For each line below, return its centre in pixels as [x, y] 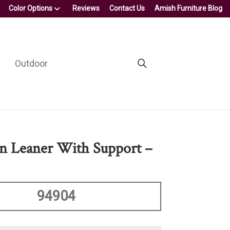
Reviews [86, 8]
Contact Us [127, 8]
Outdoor [31, 63]
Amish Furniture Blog [188, 8]
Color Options [31, 8]
